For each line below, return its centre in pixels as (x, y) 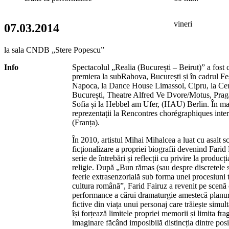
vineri (183, 24)
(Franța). (86, 122)
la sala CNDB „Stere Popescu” (54, 50)
